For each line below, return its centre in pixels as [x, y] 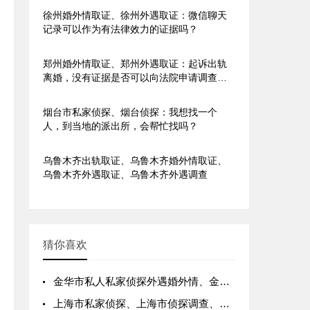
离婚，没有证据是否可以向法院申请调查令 [135, 77]
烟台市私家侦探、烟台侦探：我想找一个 [130, 112]
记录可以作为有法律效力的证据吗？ [120, 29]
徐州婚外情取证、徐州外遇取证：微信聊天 [135, 15]
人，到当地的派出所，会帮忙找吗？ [120, 126]
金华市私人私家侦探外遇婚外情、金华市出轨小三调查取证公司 [136, 281]
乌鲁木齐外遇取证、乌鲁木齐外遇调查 [125, 174]
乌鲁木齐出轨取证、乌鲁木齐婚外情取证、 [135, 160]
